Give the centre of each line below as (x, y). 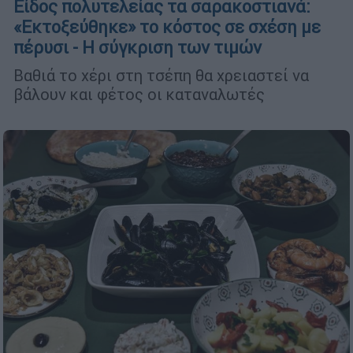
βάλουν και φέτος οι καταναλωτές (139, 95)
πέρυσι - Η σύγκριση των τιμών (137, 48)
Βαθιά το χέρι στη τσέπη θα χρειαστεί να (161, 76)
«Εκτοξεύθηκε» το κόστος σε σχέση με (167, 28)
